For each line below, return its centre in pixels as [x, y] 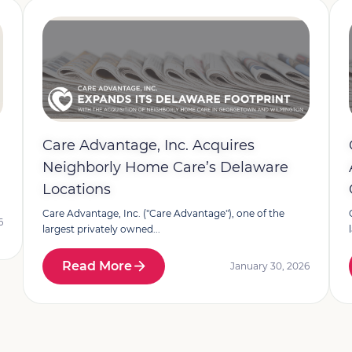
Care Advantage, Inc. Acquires [148, 145]
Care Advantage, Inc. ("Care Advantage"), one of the [163, 213]
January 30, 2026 [270, 266]
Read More [97, 266]
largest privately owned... [101, 229]
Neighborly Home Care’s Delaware [165, 167]
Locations [76, 189]
